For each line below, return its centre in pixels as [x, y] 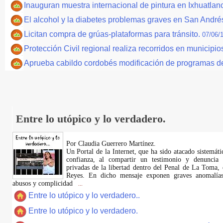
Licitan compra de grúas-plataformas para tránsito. [113, 34]
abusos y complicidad [43, 183]
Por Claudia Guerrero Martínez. [111, 144]
